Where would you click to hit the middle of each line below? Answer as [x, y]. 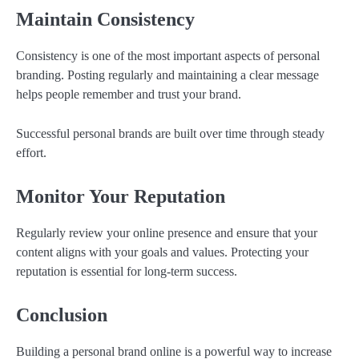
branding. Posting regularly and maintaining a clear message [167, 75]
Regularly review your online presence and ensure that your [167, 232]
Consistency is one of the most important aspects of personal [168, 56]
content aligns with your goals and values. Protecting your [162, 252]
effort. [31, 152]
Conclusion [62, 315]
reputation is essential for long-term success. [127, 271]
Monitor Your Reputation [121, 196]
